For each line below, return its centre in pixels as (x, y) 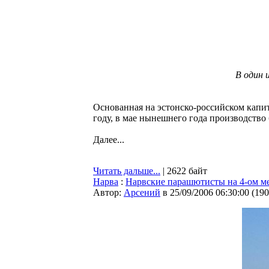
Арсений (142, 192)
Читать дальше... (127, 171)
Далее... (109, 140)
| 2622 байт (184, 171)
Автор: (108, 192)
